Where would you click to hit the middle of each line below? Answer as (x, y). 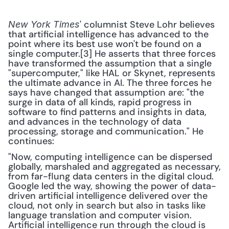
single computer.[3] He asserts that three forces (112, 54)
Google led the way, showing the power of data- (112, 186)
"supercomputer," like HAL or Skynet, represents (112, 73)
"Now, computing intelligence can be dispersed (110, 157)
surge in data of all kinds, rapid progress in (100, 102)
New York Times (44, 24)
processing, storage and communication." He (106, 131)
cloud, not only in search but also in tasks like (107, 205)
